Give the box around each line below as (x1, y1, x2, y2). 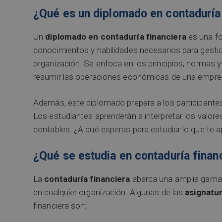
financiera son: (33, 200, 87, 211)
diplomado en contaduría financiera (45, 31, 186, 42)
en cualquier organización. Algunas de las (33, 187, 185, 197)
